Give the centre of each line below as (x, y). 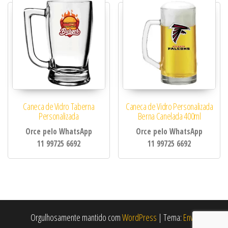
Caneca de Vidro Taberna (59, 106)
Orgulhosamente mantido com (76, 218)
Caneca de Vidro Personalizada (169, 106)
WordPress (139, 218)
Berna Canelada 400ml (169, 116)
